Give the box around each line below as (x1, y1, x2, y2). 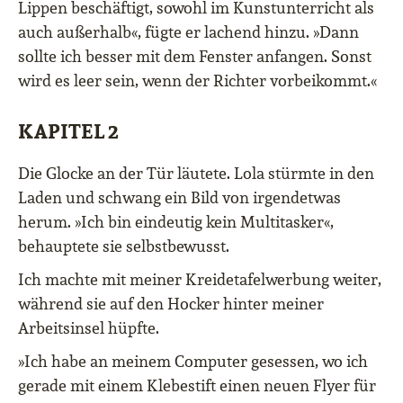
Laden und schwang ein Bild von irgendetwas (18, 187, 341, 209)
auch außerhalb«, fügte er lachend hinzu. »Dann (18, 22, 359, 43)
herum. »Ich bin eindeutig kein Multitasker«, (18, 211, 334, 233)
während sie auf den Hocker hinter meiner (18, 293, 324, 315)
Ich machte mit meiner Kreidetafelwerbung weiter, (18, 269, 381, 291)
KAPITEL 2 (18, 118, 119, 145)
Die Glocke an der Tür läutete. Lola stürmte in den (18, 163, 374, 184)
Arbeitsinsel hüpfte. (18, 318, 159, 339)
